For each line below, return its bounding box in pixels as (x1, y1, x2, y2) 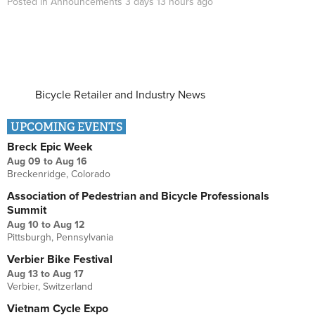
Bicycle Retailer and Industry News (35, 87, 205, 102)
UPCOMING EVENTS (11, 119, 122, 134)
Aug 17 (53, 267, 84, 280)
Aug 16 (56, 155, 87, 167)
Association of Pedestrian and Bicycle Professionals (7, 188, 269, 203)
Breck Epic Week (7, 139, 93, 154)
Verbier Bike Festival (7, 252, 112, 266)
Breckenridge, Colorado (7, 167, 110, 180)
